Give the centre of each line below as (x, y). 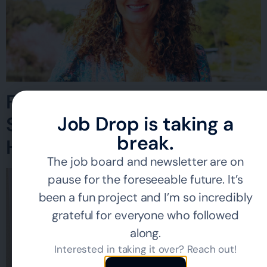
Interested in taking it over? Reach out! (145, 249)
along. (145, 233)
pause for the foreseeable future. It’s (145, 179)
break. (145, 143)
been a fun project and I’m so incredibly (145, 197)
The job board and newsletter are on (145, 162)
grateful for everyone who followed (145, 215)
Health (36, 147)
